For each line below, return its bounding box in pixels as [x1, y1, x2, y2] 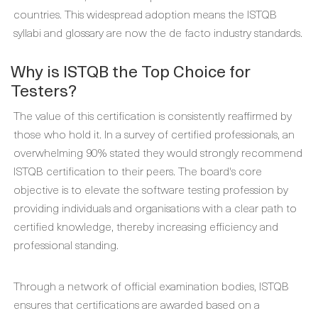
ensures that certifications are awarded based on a [13, 295, 260, 312]
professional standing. [13, 236, 119, 253]
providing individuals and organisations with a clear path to [13, 199, 297, 216]
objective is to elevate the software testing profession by [13, 180, 288, 197]
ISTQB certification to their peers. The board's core [13, 162, 262, 179]
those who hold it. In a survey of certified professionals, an [13, 125, 295, 142]
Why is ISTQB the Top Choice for [11, 58, 251, 83]
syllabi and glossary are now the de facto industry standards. [13, 23, 302, 40]
